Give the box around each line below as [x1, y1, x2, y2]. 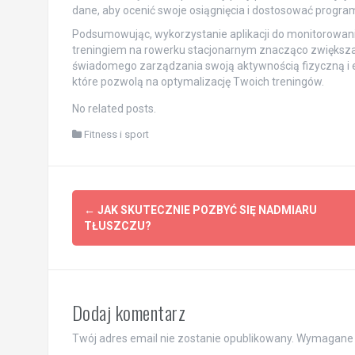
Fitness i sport [83, 128, 149, 140]
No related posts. [71, 101, 156, 115]
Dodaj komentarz [71, 297, 185, 326]
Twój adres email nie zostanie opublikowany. [71, 331, 294, 345]
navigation [71, 214, 176, 257]
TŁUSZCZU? [83, 219, 151, 232]
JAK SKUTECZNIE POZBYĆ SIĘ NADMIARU [94, 203, 317, 216]
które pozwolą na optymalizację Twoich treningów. [71, 74, 324, 88]
